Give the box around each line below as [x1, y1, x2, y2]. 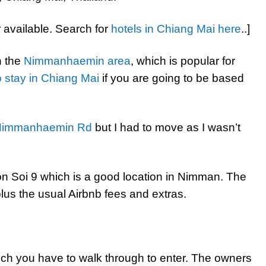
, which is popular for [131, 55, 235, 67]
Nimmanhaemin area [24, 55, 131, 67]
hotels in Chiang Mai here [111, 23, 241, 35]
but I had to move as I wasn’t [92, 121, 240, 134]
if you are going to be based [99, 72, 244, 84]
